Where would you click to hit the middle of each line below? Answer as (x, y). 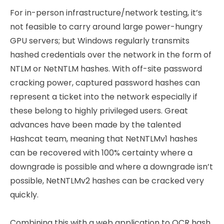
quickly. (24, 195)
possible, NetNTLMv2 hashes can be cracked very (107, 181)
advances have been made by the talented (95, 125)
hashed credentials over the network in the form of (111, 55)
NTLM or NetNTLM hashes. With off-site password (106, 69)
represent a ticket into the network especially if (104, 97)
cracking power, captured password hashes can (105, 83)
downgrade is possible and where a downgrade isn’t (111, 167)
